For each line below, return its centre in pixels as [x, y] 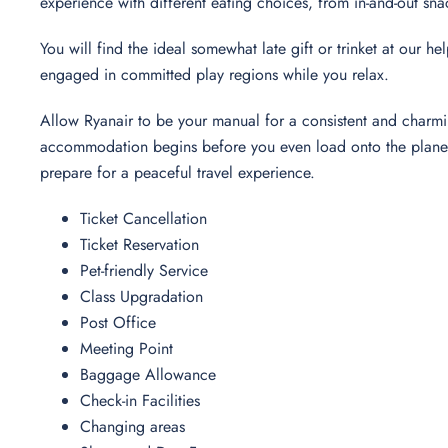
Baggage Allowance [150, 374]
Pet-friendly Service [149, 270]
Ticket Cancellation [148, 218]
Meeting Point [131, 348]
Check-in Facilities [145, 400]
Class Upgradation [146, 296]
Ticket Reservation [144, 244]
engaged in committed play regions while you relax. [217, 74]
